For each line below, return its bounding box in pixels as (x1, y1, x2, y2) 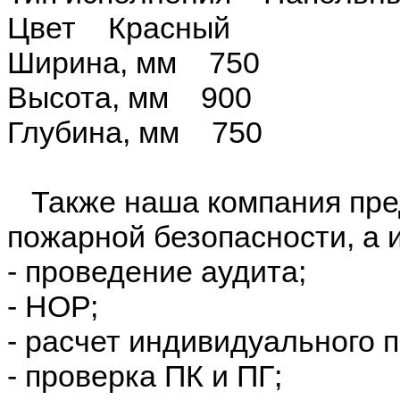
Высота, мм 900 (7, 79, 252, 114)
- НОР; (7, 288, 98, 323)
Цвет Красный (7, 10, 230, 45)
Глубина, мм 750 (7, 114, 262, 149)
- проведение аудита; (7, 254, 306, 288)
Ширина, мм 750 (7, 45, 260, 79)
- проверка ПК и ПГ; (7, 358, 282, 393)
